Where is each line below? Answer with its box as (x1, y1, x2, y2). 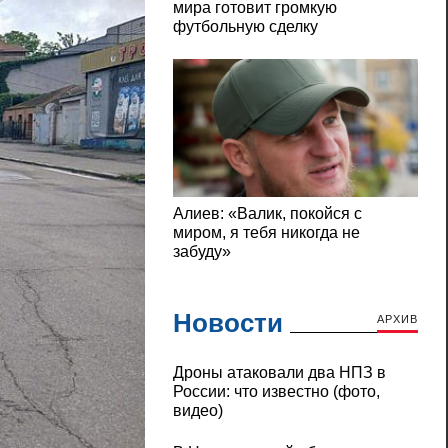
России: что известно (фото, (172, 383, 380, 401)
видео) (172, 402, 223, 420)
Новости (172, 308, 283, 339)
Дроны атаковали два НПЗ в (172, 364, 386, 382)
